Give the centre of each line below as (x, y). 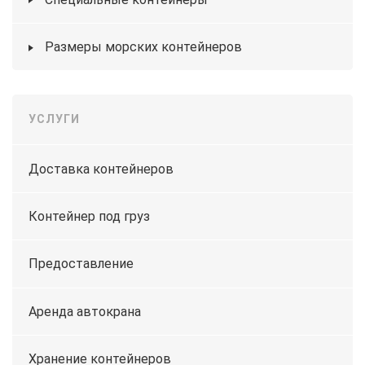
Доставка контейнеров (101, 169)
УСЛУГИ (54, 119)
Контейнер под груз (89, 217)
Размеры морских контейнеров (143, 47)
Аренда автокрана (85, 311)
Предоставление (81, 264)
